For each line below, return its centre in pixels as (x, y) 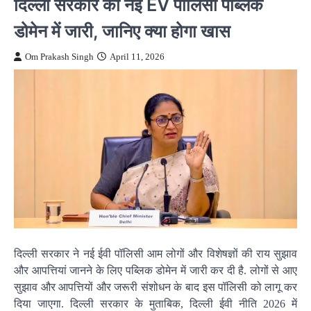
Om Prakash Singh (59, 57)
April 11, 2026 (137, 57)
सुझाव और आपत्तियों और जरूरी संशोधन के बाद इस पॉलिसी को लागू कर (155, 287)
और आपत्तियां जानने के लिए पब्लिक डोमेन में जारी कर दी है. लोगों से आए (155, 270)
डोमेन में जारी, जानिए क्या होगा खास (122, 31)
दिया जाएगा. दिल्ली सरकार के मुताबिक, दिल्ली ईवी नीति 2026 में (155, 304)
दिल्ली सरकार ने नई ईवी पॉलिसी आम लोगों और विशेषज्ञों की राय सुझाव (155, 254)
